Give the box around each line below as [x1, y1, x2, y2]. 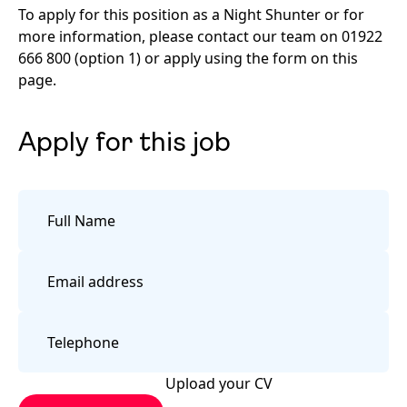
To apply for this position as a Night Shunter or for [18, 5, 364, 25]
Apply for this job [18, 130, 231, 158]
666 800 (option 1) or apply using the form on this [18, 48, 358, 68]
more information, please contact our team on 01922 [18, 26, 382, 46]
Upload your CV [165, 373, 273, 393]
